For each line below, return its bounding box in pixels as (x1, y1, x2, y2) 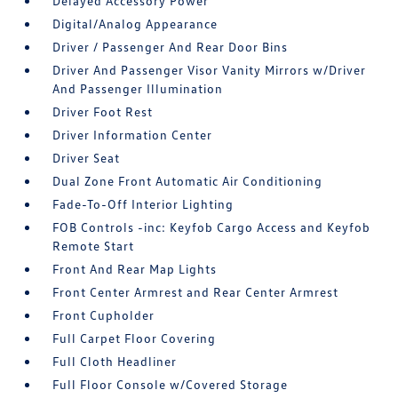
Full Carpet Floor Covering (52, 330, 217, 346)
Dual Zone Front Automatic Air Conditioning (52, 173, 323, 188)
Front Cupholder (52, 307, 155, 322)
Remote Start (52, 238, 135, 253)
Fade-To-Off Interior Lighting (52, 196, 235, 211)
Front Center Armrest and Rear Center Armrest (52, 284, 339, 299)
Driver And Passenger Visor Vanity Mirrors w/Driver (52, 62, 367, 77)
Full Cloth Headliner (52, 354, 178, 369)
